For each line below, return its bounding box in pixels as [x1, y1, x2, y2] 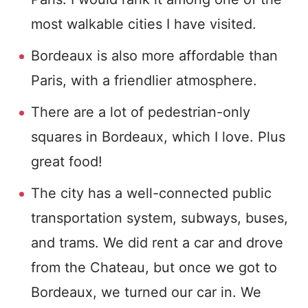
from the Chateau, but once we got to [31, 259, 277, 276]
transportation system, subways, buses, [31, 210, 288, 226]
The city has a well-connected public [31, 185, 272, 201]
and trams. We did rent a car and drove [31, 234, 283, 251]
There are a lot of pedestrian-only [31, 104, 250, 120]
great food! [31, 153, 102, 170]
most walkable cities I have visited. [31, 16, 256, 32]
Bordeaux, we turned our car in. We [31, 284, 261, 300]
